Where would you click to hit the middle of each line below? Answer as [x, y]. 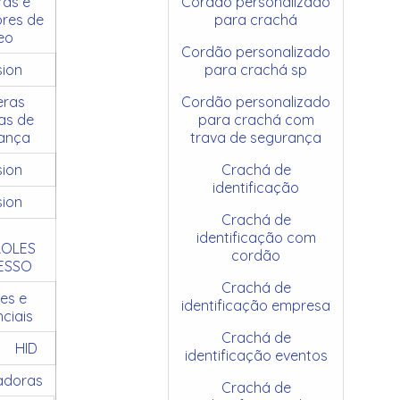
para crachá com [256, 119]
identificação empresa [256, 305]
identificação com [256, 237]
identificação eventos [256, 355]
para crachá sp [256, 69]
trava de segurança [256, 137]
